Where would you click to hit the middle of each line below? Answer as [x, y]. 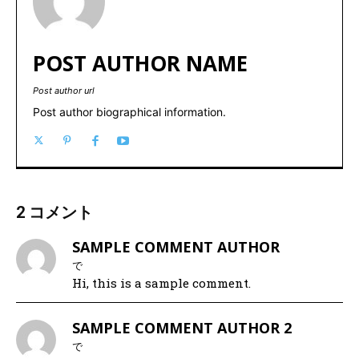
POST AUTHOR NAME [140, 64]
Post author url [64, 91]
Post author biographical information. [129, 112]
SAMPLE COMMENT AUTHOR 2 [182, 328]
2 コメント [54, 213]
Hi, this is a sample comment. [161, 283]
